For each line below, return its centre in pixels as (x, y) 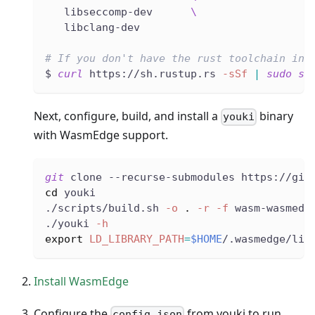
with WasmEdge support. (101, 135)
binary (275, 116)
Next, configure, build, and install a (127, 116)
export (64, 239)
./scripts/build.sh (105, 208)
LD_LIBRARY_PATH (137, 239)
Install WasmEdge (81, 282)
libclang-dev (92, 28)
